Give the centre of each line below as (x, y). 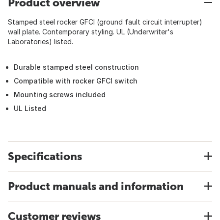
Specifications (45, 156)
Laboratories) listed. (41, 41)
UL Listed (30, 108)
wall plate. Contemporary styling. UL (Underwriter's (91, 32)
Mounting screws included (60, 95)
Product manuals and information (96, 186)
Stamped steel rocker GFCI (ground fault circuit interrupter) (105, 22)
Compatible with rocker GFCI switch (76, 81)
